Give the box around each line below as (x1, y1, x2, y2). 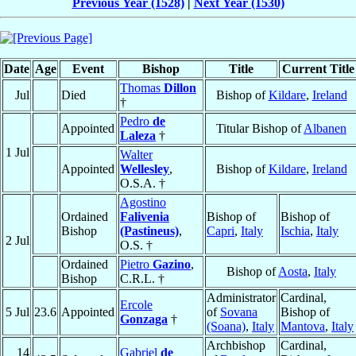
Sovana (220, 305, 257, 319)
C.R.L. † (120, 272, 164, 286)
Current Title (282, 62, 354, 76)
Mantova (281, 319, 325, 334)
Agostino (120, 195, 166, 210)
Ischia (281, 224, 310, 238)
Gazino (153, 257, 191, 272)
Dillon (164, 81, 196, 95)
